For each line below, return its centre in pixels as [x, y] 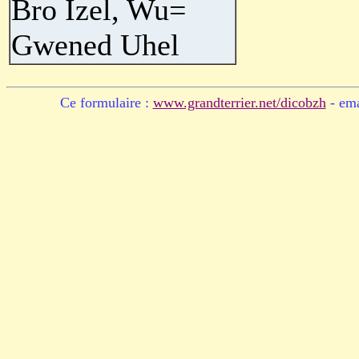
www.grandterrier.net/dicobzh [239, 103]
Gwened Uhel [95, 45]
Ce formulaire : [106, 103]
